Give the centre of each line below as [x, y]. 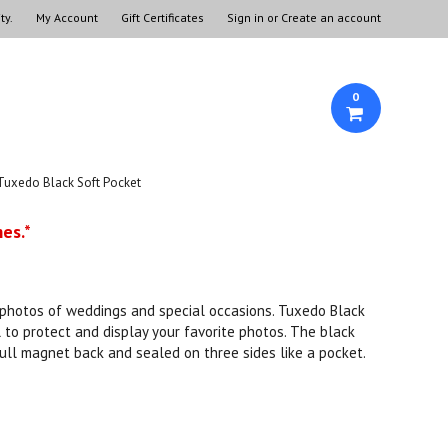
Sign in [245, 17]
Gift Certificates [162, 17]
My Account [66, 17]
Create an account [330, 17]
